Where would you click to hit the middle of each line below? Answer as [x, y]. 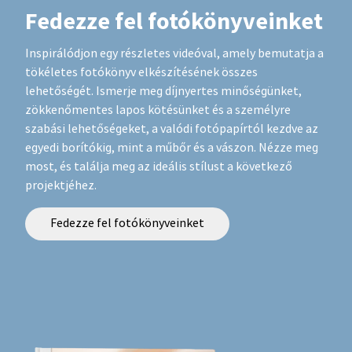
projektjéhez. [61, 186]
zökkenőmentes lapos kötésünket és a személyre [158, 110]
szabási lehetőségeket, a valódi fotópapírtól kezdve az [172, 129]
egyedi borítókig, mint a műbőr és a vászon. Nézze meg [172, 148]
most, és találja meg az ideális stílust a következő [159, 167]
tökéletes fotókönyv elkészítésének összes [141, 73]
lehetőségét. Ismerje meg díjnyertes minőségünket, [163, 92]
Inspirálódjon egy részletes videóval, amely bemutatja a [174, 54]
